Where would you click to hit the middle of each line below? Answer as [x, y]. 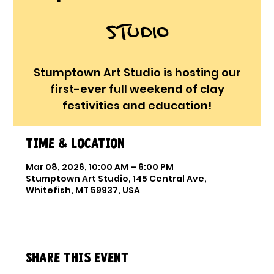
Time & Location [76, 144]
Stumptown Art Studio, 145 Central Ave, [117, 179]
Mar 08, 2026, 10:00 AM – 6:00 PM [100, 167]
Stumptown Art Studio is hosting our [137, 73]
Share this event [77, 258]
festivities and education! [137, 106]
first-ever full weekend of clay [137, 89]
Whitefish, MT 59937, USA [83, 191]
